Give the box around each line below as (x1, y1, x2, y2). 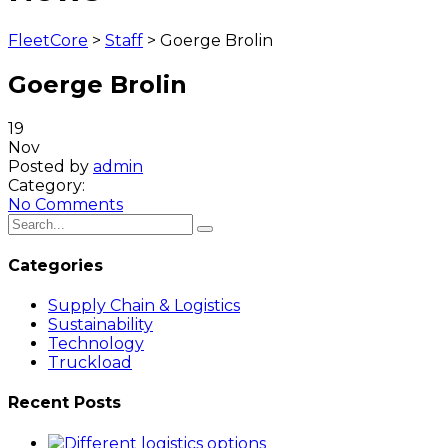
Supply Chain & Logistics (48, 296, 240, 316)
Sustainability (48, 315, 153, 335)
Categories (8, 255, 103, 275)
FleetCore (8, 30, 88, 50)
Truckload (48, 353, 132, 373)
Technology (48, 334, 144, 354)
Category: (8, 175, 85, 195)
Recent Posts (8, 393, 121, 413)
